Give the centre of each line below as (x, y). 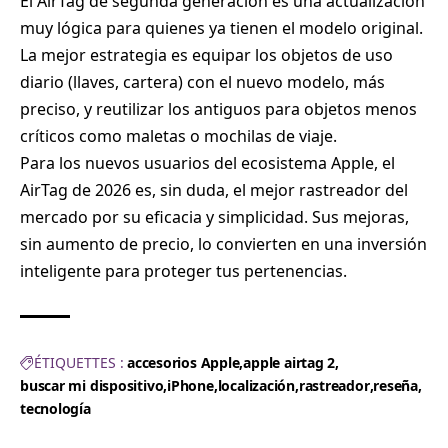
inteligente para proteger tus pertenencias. (183, 271)
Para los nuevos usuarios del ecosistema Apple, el (207, 163)
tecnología (55, 409)
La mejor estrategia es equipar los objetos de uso (206, 55)
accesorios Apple (183, 363)
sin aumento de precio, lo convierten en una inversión (223, 244)
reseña (396, 386)
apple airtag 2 (289, 363)
